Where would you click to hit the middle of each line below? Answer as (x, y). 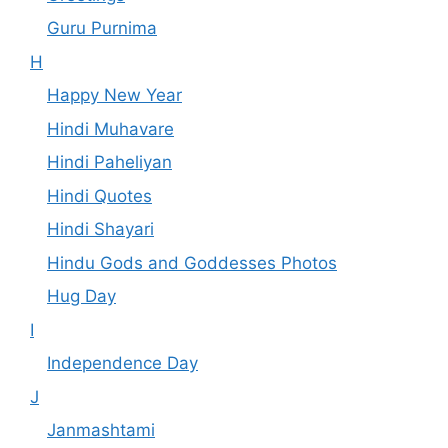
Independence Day (122, 363)
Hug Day (81, 296)
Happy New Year (114, 95)
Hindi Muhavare (110, 128)
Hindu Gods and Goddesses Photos (192, 262)
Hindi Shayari (100, 229)
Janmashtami (101, 430)
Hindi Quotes (99, 195)
